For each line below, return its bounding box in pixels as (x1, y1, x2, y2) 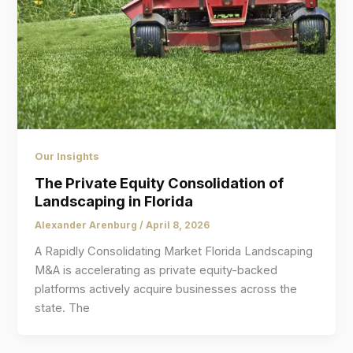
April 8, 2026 (146, 220, 210, 232)
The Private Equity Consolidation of (35, 174, 284, 192)
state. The (35, 301, 91, 316)
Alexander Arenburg (35, 220, 140, 232)
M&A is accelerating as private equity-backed (35, 263, 278, 278)
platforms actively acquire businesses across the (35, 282, 298, 297)
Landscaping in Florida (35, 192, 194, 210)
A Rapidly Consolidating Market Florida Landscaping (35, 244, 314, 259)
